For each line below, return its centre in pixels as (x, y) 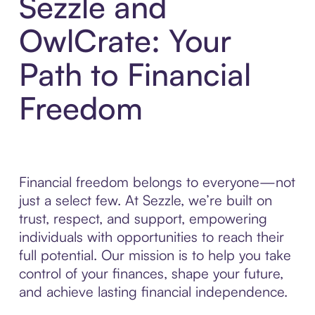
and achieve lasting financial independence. (153, 292)
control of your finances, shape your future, (151, 274)
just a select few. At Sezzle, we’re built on (145, 200)
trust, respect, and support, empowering (143, 219)
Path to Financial (135, 75)
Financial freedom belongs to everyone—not (157, 182)
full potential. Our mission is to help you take (155, 255)
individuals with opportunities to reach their (151, 237)
